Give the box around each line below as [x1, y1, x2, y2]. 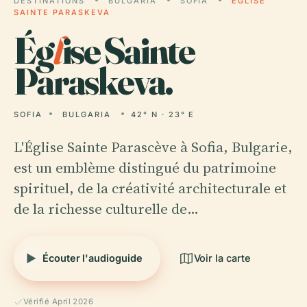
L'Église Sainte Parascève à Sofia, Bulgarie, [14, 137, 293, 157]
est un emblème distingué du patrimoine [14, 158, 276, 177]
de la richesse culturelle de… [14, 199, 199, 219]
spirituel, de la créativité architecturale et [14, 178, 286, 198]
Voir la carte [193, 252, 251, 264]
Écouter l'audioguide [42, 252, 143, 264]
